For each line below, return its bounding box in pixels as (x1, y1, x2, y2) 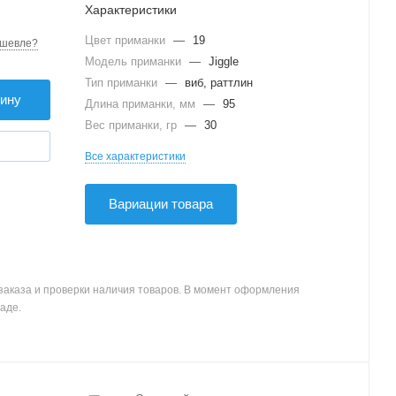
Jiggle (209, 55, 239, 68)
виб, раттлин (185, 76, 253, 89)
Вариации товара (109, 196, 213, 211)
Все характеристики (85, 150, 186, 163)
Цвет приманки (85, 34, 169, 47)
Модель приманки (85, 55, 185, 68)
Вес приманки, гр (85, 118, 180, 132)
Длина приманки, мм (85, 97, 199, 110)
